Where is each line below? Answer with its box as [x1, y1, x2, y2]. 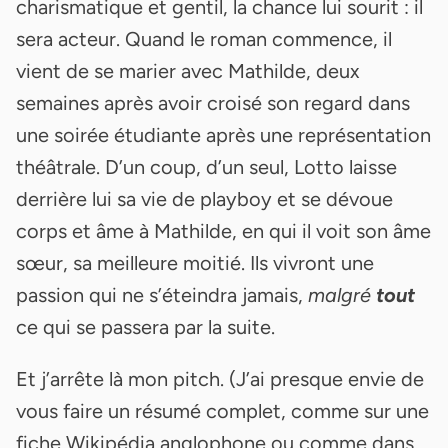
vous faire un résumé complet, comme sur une [16, 398, 429, 423]
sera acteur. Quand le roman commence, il [16, 26, 392, 51]
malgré [308, 282, 371, 307]
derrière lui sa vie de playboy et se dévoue [16, 186, 393, 211]
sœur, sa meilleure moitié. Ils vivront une [16, 250, 374, 275]
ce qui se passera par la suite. [16, 314, 275, 339]
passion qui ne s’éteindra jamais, [16, 282, 308, 307]
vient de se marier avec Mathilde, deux [16, 58, 360, 83]
